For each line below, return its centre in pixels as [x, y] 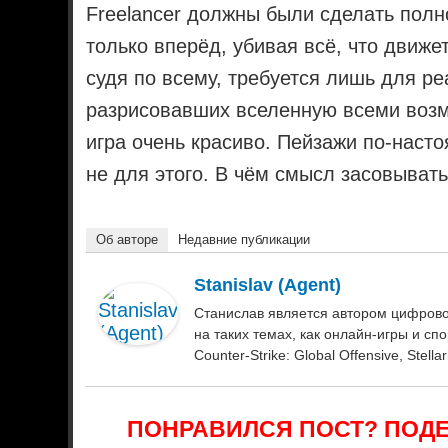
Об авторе [127, 239]
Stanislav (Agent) [268, 284]
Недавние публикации [244, 239]
